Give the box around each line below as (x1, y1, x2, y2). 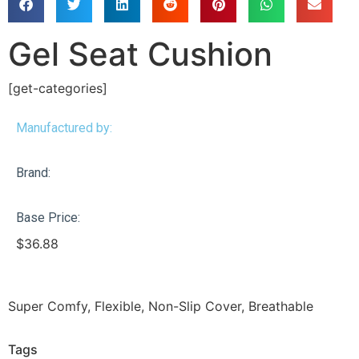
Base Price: (16, 209, 80, 225)
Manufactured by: (16, 119, 112, 135)
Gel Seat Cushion (8, 34, 272, 74)
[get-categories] (8, 79, 107, 96)
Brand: (16, 164, 50, 180)
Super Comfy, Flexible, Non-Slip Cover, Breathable (8, 297, 313, 314)
